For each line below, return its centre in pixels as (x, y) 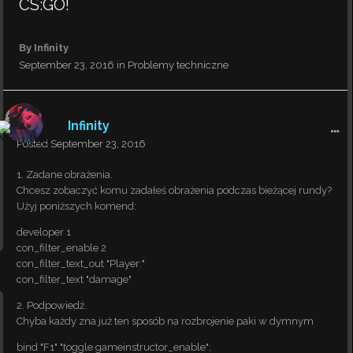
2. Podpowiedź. (52, 305)
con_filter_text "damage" (74, 279)
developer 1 (44, 232)
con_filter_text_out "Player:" (81, 264)
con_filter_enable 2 (61, 248)
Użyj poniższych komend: (76, 206)
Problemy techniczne (178, 65)
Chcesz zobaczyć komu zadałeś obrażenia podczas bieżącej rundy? (174, 190)
